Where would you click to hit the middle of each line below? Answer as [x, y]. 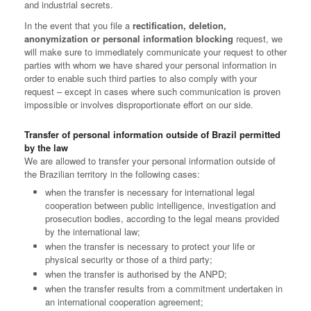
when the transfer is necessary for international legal [150, 192]
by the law [46, 148]
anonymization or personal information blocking [129, 39]
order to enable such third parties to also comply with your [141, 78]
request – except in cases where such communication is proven [152, 91]
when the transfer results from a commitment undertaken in [164, 288]
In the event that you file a [78, 25]
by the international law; [93, 232]
